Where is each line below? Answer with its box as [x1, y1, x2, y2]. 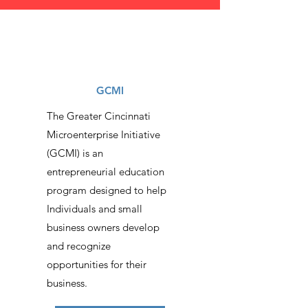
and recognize [47, 239, 111, 252]
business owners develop [47, 221, 159, 234]
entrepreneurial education [47, 165, 164, 178]
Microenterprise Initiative [47, 128, 160, 141]
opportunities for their [47, 258, 146, 271]
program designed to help [47, 184, 166, 197]
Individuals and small [47, 202, 142, 215]
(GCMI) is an [47, 146, 103, 159]
